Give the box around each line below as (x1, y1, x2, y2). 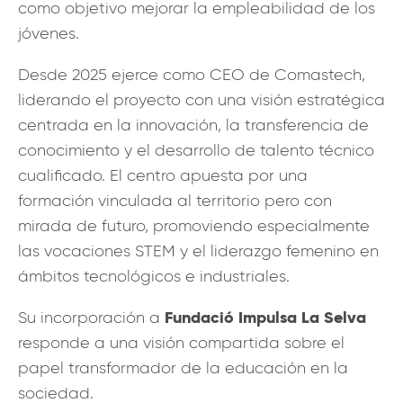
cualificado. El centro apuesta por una (18, 165, 308, 185)
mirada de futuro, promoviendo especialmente (18, 215, 370, 236)
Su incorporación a (18, 307, 165, 327)
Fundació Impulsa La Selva (165, 306, 366, 327)
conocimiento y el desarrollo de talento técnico (18, 139, 374, 160)
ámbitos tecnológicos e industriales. (18, 265, 290, 286)
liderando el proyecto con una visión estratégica (18, 89, 385, 110)
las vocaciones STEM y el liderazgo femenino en (18, 240, 379, 261)
